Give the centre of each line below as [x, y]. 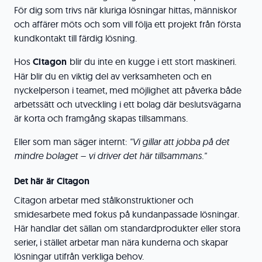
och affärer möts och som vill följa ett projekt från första [127, 24]
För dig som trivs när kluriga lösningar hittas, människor [125, 10]
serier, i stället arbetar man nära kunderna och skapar [121, 242]
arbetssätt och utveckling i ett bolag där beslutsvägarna [127, 104]
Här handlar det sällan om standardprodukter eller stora [127, 228]
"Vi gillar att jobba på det [179, 142]
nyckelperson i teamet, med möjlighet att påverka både [128, 90]
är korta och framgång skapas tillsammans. [101, 118]
